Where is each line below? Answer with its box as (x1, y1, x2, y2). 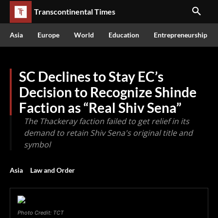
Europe (37, 31, 59, 39)
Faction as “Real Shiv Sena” (19, 99, 182, 116)
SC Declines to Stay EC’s (19, 68, 163, 85)
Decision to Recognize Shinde (19, 84, 197, 100)
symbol (24, 139, 51, 150)
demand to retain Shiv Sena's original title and (24, 127, 193, 138)
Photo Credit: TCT (18, 209, 64, 216)
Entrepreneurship (154, 31, 207, 39)
